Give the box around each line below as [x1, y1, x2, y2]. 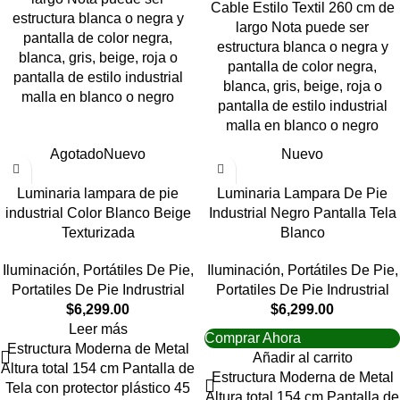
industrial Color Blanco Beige [4, 205, 191, 221]
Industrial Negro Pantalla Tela [208, 205, 396, 221]
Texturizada [61, 225, 135, 240]
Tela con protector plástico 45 [5, 380, 190, 396]
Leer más [68, 321, 128, 337]
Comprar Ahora [204, 330, 301, 346]
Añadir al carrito [252, 350, 353, 365]
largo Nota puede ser [236, 20, 369, 35]
